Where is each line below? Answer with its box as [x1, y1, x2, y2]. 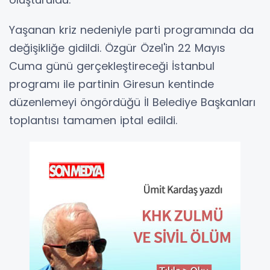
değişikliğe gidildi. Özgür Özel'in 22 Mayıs [9, 40, 225, 56]
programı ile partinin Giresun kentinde [9, 77, 214, 92]
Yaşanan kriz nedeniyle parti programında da [9, 22, 254, 38]
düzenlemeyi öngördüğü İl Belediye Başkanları [9, 95, 256, 110]
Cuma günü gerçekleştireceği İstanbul [9, 58, 215, 74]
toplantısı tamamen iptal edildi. [9, 113, 177, 128]
